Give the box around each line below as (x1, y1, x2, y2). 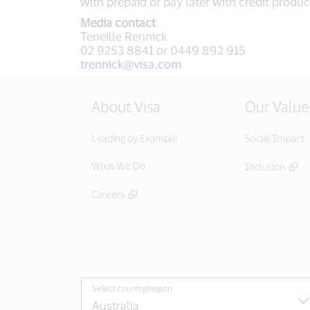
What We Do (91, 160, 145, 172)
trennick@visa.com (80, 57, 181, 71)
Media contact (80, 15, 156, 29)
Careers (91, 188, 125, 200)
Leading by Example (91, 132, 178, 144)
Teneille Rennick (80, 29, 167, 43)
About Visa (91, 98, 161, 115)
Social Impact (245, 132, 304, 144)
